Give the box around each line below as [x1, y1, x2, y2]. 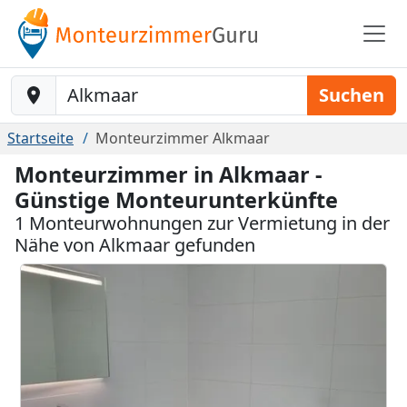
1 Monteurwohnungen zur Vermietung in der [15, 211, 390, 235]
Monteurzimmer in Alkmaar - [15, 160, 323, 189]
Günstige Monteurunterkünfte [15, 185, 338, 214]
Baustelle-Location [10, 75, 146, 95]
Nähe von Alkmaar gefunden [15, 233, 255, 257]
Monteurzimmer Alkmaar [95, 128, 270, 148]
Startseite [7, 128, 74, 148]
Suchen [319, 83, 384, 107]
